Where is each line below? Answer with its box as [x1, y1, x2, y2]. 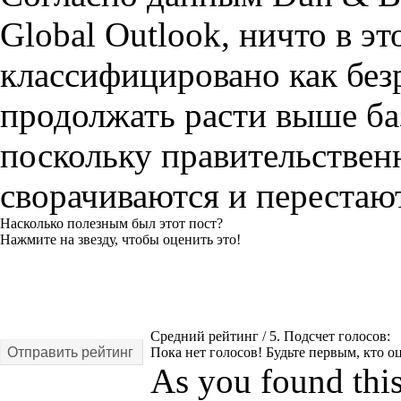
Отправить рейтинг [7, 344, 133, 360]
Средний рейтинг [150, 328, 262, 345]
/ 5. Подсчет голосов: [262, 328, 390, 345]
